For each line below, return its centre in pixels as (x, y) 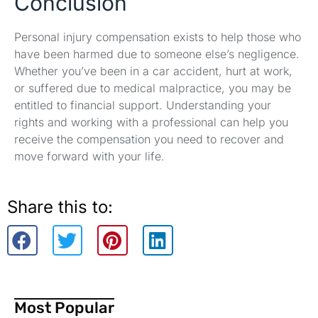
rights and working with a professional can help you (151, 122)
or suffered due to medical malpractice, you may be (153, 88)
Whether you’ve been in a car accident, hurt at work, (153, 71)
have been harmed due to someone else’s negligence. (157, 54)
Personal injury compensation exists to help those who (158, 37)
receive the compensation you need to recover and (149, 139)
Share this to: (60, 207)
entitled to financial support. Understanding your (143, 105)
